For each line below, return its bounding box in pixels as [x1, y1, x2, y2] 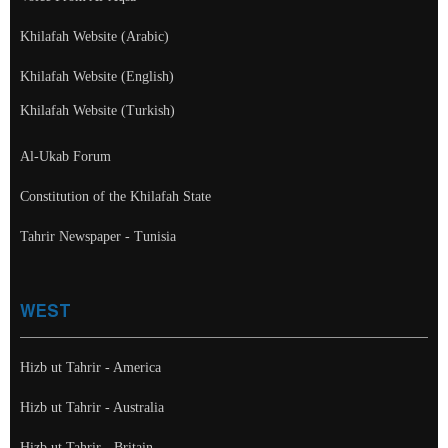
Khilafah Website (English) [20, 69, 174, 84]
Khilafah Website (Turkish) [20, 103, 175, 118]
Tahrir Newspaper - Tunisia [20, 229, 176, 244]
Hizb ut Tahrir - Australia [20, 400, 164, 415]
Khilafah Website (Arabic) [20, 29, 169, 44]
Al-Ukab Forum [20, 149, 111, 164]
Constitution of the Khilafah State [20, 189, 211, 204]
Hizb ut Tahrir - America [20, 360, 161, 375]
